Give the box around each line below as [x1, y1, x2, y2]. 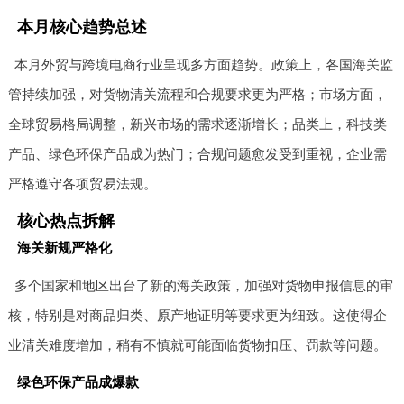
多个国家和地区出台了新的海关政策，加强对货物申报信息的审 [14, 277, 394, 293]
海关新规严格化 [16, 239, 112, 255]
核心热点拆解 [16, 211, 115, 230]
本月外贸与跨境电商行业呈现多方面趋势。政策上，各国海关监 [14, 56, 394, 72]
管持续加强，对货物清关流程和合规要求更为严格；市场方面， [7, 86, 387, 102]
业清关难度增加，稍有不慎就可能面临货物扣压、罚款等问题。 [7, 336, 387, 353]
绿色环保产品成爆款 [16, 373, 139, 390]
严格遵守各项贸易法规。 [7, 175, 157, 191]
